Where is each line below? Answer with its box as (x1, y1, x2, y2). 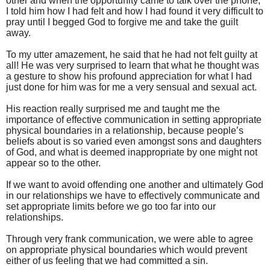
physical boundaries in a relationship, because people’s (6, 125, 243, 136)
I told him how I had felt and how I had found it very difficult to (6, 5, 263, 16)
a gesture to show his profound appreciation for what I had (6, 71, 252, 81)
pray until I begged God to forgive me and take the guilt (6, 16, 238, 27)
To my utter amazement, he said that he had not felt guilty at (6, 49, 257, 60)
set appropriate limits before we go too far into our (6, 201, 216, 212)
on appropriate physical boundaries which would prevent (6, 244, 247, 255)
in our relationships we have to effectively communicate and (6, 190, 260, 201)
